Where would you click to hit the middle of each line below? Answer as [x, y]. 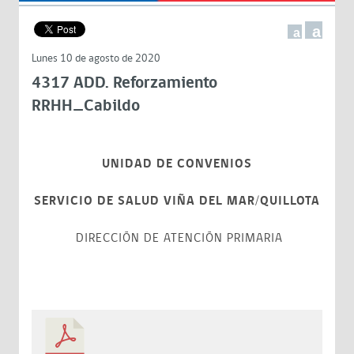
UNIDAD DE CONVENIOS [177, 164]
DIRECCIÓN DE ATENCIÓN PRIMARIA [177, 238]
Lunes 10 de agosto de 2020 [96, 58]
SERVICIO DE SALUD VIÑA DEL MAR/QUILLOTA [177, 201]
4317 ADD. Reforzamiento [124, 83]
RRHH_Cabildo [86, 106]
